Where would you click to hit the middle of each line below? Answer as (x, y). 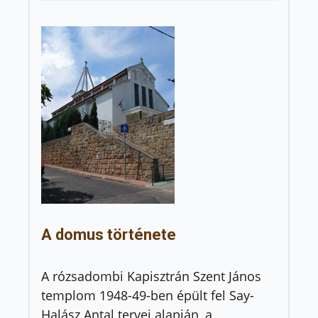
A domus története (109, 235)
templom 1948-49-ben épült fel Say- (148, 295)
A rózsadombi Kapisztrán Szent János (151, 276)
